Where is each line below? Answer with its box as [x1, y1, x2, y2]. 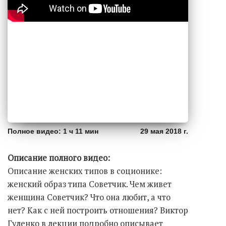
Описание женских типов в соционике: [8, 165, 162, 177]
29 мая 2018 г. [140, 127, 188, 135]
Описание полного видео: [8, 152, 110, 163]
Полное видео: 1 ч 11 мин [8, 127, 98, 135]
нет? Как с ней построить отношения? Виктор [8, 204, 188, 216]
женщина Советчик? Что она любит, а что [8, 191, 171, 203]
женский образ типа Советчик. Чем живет [8, 178, 172, 190]
